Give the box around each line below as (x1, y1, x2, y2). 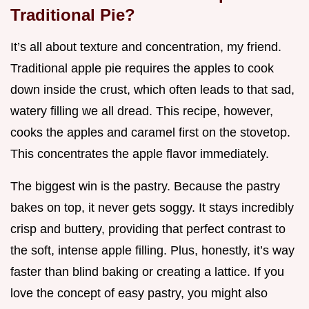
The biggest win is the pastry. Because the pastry (10, 179, 280, 194)
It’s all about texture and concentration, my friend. (10, 40, 281, 54)
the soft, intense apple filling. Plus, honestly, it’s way (10, 243, 295, 258)
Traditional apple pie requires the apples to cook (10, 61, 274, 76)
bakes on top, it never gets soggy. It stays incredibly (10, 201, 294, 215)
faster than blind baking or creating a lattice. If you (10, 265, 284, 279)
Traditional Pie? (10, 6, 135, 25)
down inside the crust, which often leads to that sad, (10, 83, 295, 97)
